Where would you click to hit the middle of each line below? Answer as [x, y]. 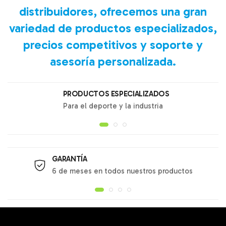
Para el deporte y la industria [113, 106]
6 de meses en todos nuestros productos [122, 171]
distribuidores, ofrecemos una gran [113, 11]
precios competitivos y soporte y [113, 45]
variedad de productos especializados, [113, 28]
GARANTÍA [69, 159]
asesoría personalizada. [113, 61]
